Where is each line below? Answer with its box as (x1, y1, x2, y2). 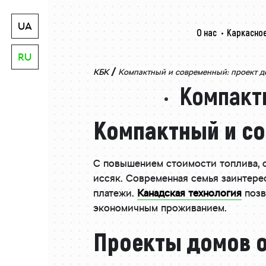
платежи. (93, 186, 137, 203)
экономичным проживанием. (93, 201, 227, 218)
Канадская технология (137, 186, 242, 203)
